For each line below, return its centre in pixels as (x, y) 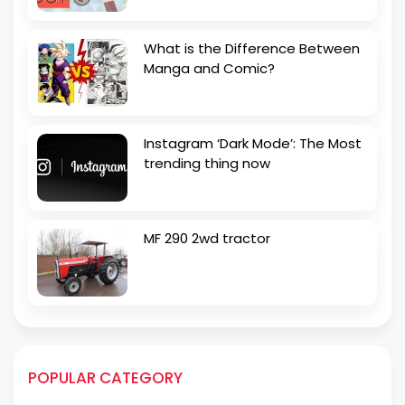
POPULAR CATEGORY (105, 377)
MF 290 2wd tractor (207, 238)
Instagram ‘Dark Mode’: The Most (253, 143)
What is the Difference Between (252, 48)
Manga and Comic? (209, 68)
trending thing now (207, 163)
